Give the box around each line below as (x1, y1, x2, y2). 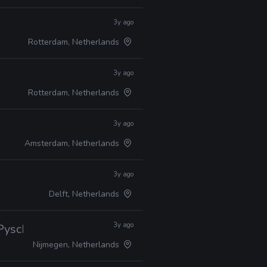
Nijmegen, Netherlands (33, 239, 122, 250)
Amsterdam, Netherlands (24, 138, 122, 149)
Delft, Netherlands (49, 188, 122, 200)
